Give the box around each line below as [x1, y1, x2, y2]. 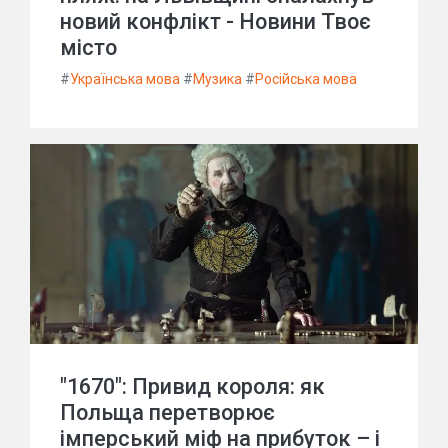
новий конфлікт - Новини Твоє [60, 9, 371, 34]
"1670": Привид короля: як [60, 374, 325, 399]
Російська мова [255, 71, 357, 87]
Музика [193, 71, 242, 87]
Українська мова [70, 71, 180, 87]
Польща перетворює [60, 400, 275, 425]
